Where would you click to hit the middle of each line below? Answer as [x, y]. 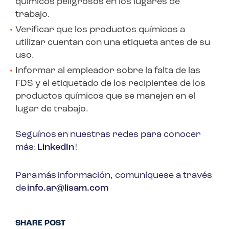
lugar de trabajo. [52, 109]
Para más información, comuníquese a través [114, 176]
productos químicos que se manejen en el [105, 97]
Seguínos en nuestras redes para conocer [108, 135]
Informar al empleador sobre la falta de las [108, 71]
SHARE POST [40, 224]
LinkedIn [56, 148]
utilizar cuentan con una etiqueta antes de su [113, 43]
